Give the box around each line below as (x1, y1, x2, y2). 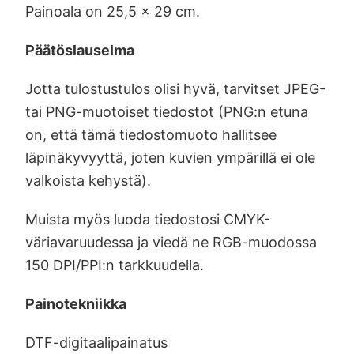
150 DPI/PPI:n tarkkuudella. (25, 256, 204, 273)
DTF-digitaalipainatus (25, 333, 168, 351)
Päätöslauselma (25, 41, 134, 58)
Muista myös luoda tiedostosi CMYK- (25, 210, 270, 228)
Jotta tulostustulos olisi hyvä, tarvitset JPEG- (25, 80, 326, 97)
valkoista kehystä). (25, 171, 151, 189)
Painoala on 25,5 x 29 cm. (25, 2, 200, 20)
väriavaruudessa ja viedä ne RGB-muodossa (25, 233, 317, 250)
